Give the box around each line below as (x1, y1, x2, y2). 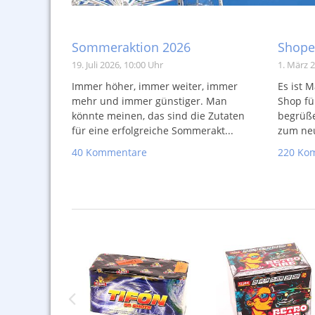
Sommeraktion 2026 (72, 39, 191, 56)
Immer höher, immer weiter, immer (72, 79, 238, 93)
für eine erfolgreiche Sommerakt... (72, 124, 233, 137)
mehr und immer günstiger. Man (72, 94, 227, 108)
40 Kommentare (72, 146, 147, 159)
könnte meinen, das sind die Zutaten (72, 109, 245, 122)
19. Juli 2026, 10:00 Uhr (72, 58, 163, 71)
